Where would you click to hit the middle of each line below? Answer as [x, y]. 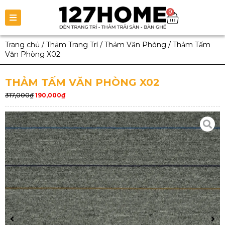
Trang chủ [22, 45]
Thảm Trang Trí [72, 45]
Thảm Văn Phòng [135, 45]
